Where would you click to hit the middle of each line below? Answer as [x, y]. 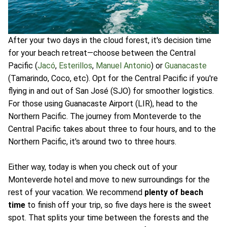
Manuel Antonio [123, 66]
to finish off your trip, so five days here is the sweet [118, 205]
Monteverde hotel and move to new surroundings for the [109, 180]
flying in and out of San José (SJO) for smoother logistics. [111, 91]
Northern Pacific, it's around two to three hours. [92, 142]
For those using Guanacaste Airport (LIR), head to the [103, 104]
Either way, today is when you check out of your [93, 167]
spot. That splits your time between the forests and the [108, 218]
